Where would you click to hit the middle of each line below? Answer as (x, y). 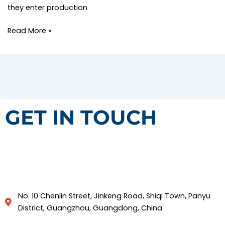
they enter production (47, 8)
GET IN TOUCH (81, 118)
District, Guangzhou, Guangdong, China (90, 208)
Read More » (29, 30)
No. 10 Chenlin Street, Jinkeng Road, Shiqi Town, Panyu (115, 196)
